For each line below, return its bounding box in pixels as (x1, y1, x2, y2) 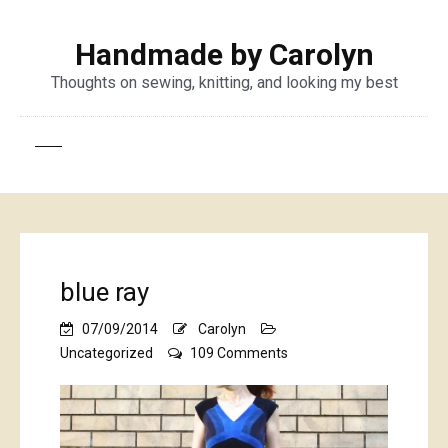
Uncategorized (60, 345, 153, 361)
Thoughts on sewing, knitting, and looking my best (50, 73, 398, 92)
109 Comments (190, 345, 288, 361)
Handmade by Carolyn (74, 37, 374, 72)
